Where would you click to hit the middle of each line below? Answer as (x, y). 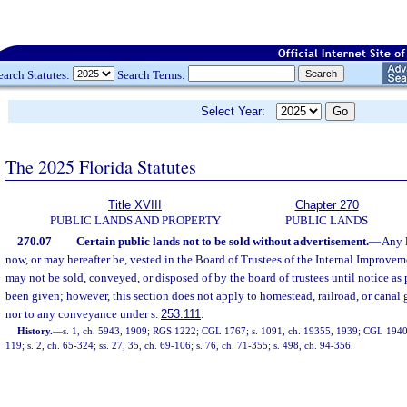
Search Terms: (151, 74)
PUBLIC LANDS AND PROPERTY (135, 220)
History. (35, 331)
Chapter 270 (327, 205)
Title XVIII (135, 205)
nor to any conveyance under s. (83, 314)
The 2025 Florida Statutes (101, 166)
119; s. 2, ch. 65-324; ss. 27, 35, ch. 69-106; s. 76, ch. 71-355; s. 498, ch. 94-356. (179, 345)
